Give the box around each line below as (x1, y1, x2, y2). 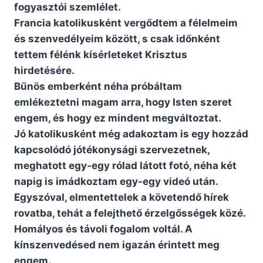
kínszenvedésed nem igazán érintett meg (14, 239, 220, 251)
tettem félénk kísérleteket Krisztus (14, 49, 187, 61)
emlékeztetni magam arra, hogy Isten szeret (14, 96, 232, 109)
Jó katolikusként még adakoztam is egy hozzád (14, 128, 248, 140)
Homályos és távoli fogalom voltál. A (14, 223, 193, 235)
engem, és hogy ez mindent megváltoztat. (14, 112, 221, 124)
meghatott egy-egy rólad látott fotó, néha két (14, 160, 237, 172)
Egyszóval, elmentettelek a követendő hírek (14, 191, 229, 204)
